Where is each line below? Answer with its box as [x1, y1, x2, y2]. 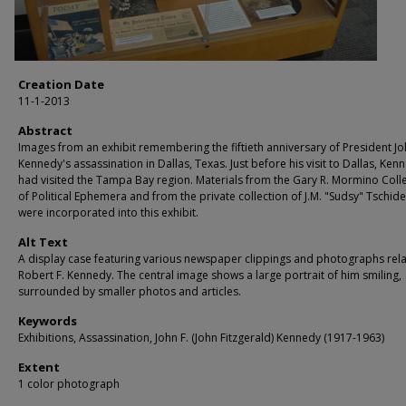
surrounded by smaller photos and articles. [18, 284, 241, 299]
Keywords [18, 313, 77, 329]
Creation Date [18, 76, 104, 92]
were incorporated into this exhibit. [18, 205, 198, 220]
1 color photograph [18, 376, 120, 391]
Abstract [18, 122, 72, 139]
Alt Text [18, 234, 68, 250]
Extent [18, 359, 60, 375]
